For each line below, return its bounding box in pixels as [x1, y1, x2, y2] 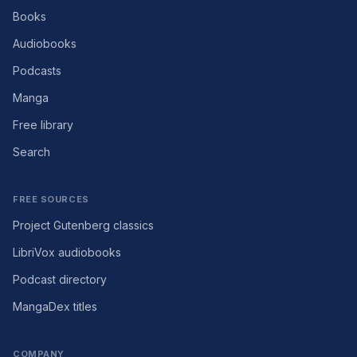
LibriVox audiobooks [13, 245, 121, 259]
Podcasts [13, 64, 61, 77]
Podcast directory [13, 273, 107, 286]
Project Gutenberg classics [13, 218, 154, 232]
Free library [13, 118, 73, 131]
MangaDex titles [13, 300, 97, 313]
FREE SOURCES [13, 194, 89, 205]
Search [13, 145, 50, 159]
